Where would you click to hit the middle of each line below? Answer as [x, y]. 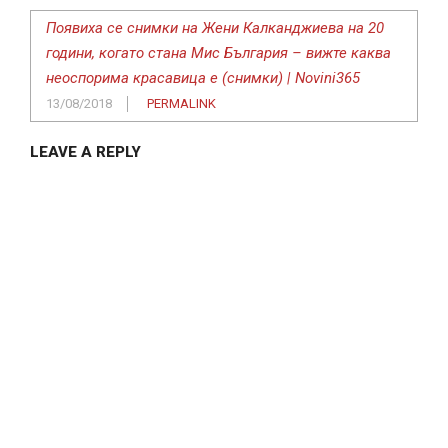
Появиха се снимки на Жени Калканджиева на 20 [215, 28]
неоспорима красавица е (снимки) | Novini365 [203, 78]
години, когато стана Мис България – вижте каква [218, 53]
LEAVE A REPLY [85, 152]
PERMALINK [181, 104]
